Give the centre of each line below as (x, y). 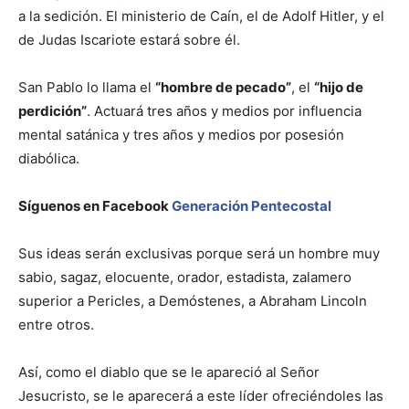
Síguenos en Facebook (95, 206)
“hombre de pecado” (223, 88)
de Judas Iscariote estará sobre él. (129, 40)
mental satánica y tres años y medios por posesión (181, 135)
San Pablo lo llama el (87, 88)
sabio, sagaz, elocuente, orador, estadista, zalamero (185, 278)
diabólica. (49, 159)
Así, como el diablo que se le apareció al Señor (169, 372)
